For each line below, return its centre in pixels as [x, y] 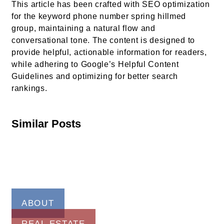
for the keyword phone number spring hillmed [99, 16]
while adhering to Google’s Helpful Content [95, 64]
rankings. [29, 88]
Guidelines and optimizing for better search [95, 76]
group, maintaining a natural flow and [83, 28]
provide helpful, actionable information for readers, [109, 52]
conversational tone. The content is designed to [103, 40]
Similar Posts [46, 124]
